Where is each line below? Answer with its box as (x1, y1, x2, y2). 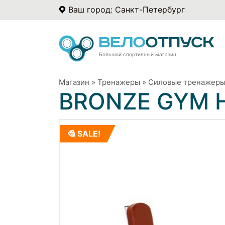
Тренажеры (97, 77, 140, 87)
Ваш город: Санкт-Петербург (68, 5, 185, 15)
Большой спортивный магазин (99, 51, 176, 57)
